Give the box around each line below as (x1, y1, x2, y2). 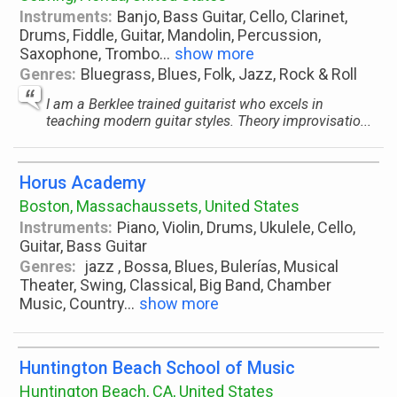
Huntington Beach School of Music (19, 358, 295, 378)
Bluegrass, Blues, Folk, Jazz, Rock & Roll (81, 65, 358, 83)
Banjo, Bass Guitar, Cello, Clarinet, (117, 7, 348, 26)
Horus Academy (19, 173, 146, 193)
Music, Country (19, 294, 124, 313)
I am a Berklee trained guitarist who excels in (46, 96, 323, 113)
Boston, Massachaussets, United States (19, 197, 300, 215)
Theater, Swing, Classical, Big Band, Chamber (19, 276, 331, 294)
